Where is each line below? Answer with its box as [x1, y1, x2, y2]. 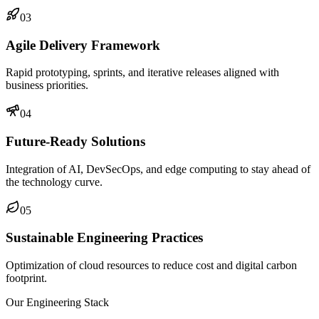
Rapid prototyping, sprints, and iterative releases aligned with [6, 66, 279, 79]
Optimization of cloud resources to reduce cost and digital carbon [6, 259, 297, 272]
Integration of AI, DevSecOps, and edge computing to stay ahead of [6, 162, 310, 175]
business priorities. [6, 79, 88, 92]
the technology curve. [6, 175, 103, 188]
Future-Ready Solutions [6, 134, 145, 150]
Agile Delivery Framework [6, 37, 160, 53]
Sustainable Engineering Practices [6, 230, 203, 246]
